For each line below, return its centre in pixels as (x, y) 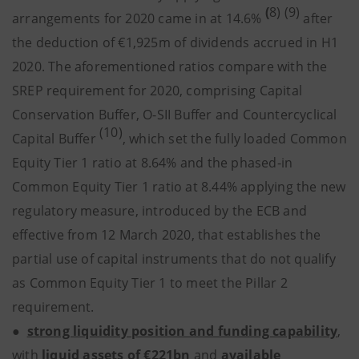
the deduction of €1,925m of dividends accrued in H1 (175, 42)
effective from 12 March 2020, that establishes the (167, 235)
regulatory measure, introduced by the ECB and (160, 211)
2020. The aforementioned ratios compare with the (170, 67)
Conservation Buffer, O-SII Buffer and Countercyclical (175, 115)
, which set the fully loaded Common (234, 139)
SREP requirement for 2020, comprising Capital (157, 91)
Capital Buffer (56, 139)
